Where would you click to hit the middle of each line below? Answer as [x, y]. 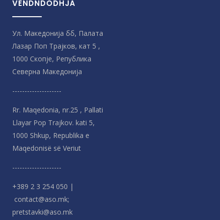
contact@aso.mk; [41, 199]
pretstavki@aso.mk [42, 212]
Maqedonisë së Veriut [47, 148]
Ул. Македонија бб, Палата [58, 33]
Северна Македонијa [47, 71]
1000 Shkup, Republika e [51, 135]
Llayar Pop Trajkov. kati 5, [54, 123]
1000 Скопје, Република [52, 59]
